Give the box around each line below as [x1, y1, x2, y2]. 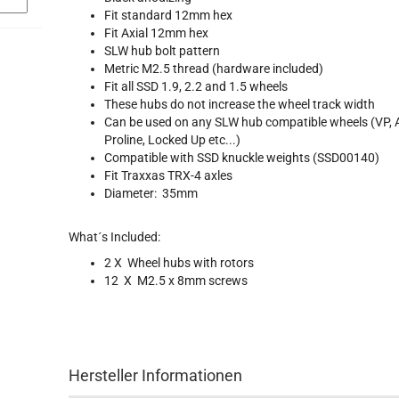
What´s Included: [69, 230, 161, 244]
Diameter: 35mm [104, 186, 199, 200]
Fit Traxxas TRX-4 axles [104, 168, 233, 183]
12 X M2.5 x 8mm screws [104, 273, 248, 288]
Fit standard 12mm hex [104, 8, 233, 22]
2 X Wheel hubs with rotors [104, 256, 255, 270]
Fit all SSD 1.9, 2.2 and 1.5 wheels [104, 79, 289, 94]
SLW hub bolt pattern [104, 44, 221, 58]
